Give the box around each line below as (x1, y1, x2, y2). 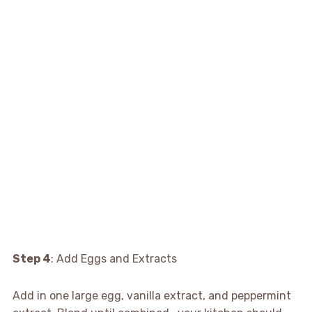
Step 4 (12, 251, 51, 265)
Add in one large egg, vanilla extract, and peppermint (12, 288, 291, 302)
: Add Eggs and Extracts (50, 251, 177, 265)
